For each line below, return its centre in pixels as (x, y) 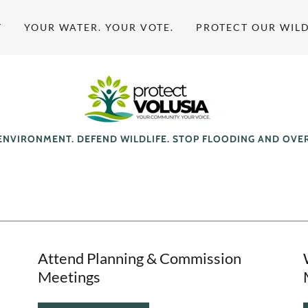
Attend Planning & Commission (139, 258)
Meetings (69, 277)
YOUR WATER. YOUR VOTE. (99, 27)
